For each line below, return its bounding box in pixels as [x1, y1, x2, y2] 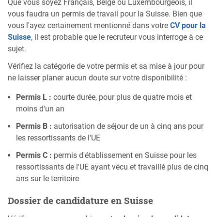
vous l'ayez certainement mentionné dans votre [8, 21, 170, 31]
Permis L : [16, 93, 51, 102]
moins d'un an [16, 104, 64, 114]
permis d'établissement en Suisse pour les [52, 151, 197, 160]
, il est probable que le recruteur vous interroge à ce [31, 32, 203, 42]
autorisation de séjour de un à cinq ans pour [52, 122, 203, 131]
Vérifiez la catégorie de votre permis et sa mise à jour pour [8, 62, 204, 71]
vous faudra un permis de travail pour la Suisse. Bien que [8, 9, 202, 19]
